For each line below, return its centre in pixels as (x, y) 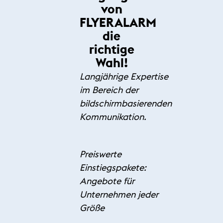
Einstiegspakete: (113, 168)
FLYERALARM (118, 23)
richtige (111, 50)
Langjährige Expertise (124, 77)
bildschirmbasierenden (126, 104)
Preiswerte (101, 154)
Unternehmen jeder (119, 195)
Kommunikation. (113, 117)
